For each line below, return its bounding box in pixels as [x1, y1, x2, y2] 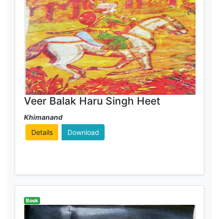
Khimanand [23, 113, 63, 122]
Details [31, 128, 53, 136]
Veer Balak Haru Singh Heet [23, 94, 160, 107]
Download [67, 128, 99, 136]
